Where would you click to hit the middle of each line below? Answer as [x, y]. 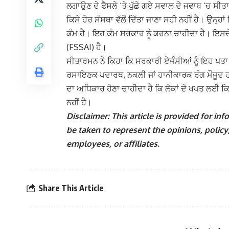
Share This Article [71, 188]
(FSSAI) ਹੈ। [87, 47]
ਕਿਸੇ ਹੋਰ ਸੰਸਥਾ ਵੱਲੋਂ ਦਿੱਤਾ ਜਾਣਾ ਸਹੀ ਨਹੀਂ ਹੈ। [136, 20]
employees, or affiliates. [113, 144]
